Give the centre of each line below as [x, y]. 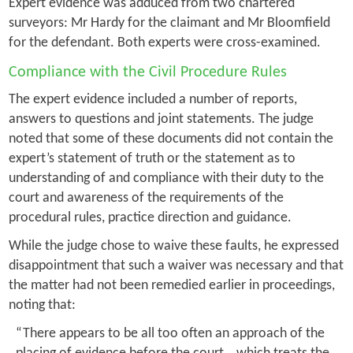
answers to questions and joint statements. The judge [161, 119]
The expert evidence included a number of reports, [152, 99]
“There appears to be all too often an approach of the [170, 333]
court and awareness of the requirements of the [146, 198]
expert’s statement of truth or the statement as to [152, 158]
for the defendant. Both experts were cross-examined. [164, 43]
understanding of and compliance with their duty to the [166, 178]
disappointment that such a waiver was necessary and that [176, 266]
